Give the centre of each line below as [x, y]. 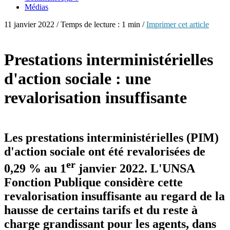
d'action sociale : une [78, 79]
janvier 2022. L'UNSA [135, 168]
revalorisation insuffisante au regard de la [114, 196]
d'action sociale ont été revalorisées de [105, 151]
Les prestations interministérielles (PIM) [111, 137]
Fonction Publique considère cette [93, 182]
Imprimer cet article [178, 24]
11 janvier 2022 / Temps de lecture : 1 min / [75, 24]
